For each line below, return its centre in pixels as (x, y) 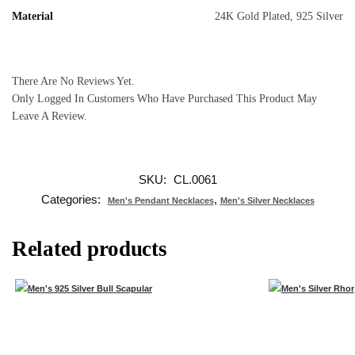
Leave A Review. (50, 116)
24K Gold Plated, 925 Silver (279, 16)
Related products (90, 248)
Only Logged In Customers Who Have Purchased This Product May (164, 98)
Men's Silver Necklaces (267, 200)
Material (32, 16)
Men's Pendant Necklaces (160, 200)
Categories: (72, 199)
